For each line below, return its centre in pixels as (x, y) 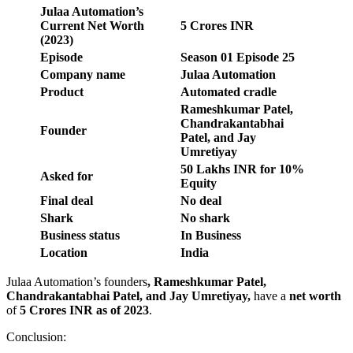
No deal (201, 200)
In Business (211, 235)
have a (271, 295)
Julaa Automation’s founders (77, 281)
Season (201, 57)
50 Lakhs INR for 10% (242, 169)
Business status (80, 235)
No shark (207, 217)
